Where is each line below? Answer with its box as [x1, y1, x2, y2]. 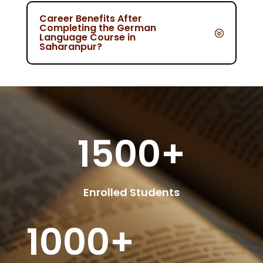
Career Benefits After [39, 12, 142, 26]
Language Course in [39, 31, 136, 45]
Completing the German [39, 21, 156, 35]
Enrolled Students [83, 185, 180, 200]
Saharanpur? [39, 40, 102, 54]
